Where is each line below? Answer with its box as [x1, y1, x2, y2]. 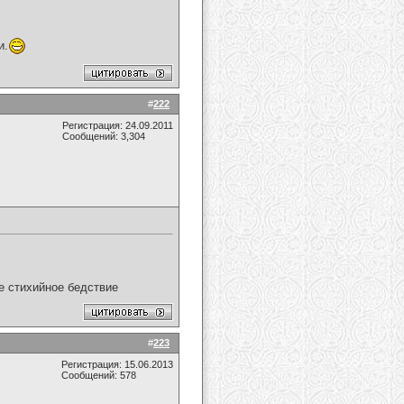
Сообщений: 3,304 [62, 131, 145, 142]
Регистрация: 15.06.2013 [61, 359, 173, 370]
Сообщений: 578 [61, 370, 136, 381]
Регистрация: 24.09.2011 [62, 120, 173, 131]
